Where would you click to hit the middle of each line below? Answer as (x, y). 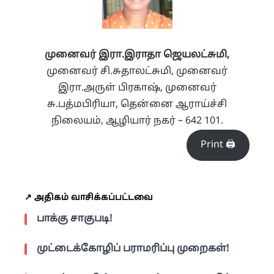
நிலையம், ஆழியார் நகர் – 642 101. (137, 121)
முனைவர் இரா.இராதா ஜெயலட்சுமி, (137, 55)
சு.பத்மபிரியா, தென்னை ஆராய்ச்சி (137, 104)
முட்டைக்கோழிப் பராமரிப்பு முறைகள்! (133, 249)
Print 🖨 (218, 145)
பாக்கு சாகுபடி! (74, 219)
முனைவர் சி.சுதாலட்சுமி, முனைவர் (137, 71)
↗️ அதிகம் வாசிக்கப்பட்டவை (89, 198)
